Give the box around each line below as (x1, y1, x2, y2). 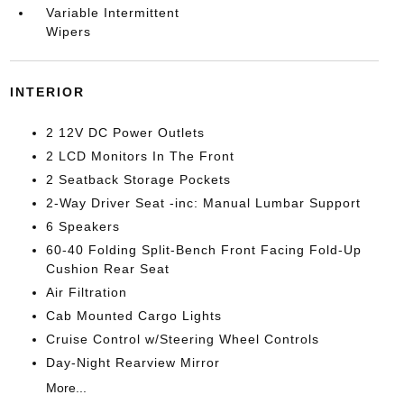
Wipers (45, 24, 91, 40)
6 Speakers (45, 219, 120, 234)
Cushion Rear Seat (45, 262, 170, 277)
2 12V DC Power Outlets (45, 125, 205, 141)
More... (45, 381, 87, 396)
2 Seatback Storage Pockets (45, 172, 231, 188)
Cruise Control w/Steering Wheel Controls (45, 332, 319, 347)
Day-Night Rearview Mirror (45, 355, 220, 371)
